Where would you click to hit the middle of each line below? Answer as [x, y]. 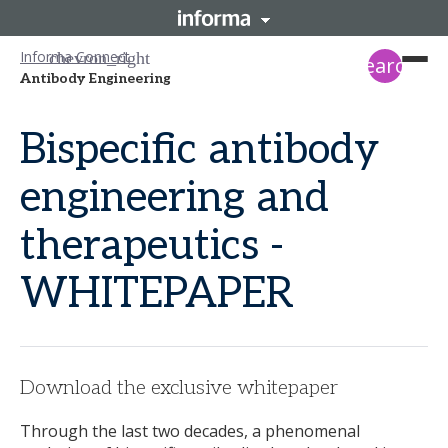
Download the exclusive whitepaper [179, 388]
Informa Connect [75, 56]
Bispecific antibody [199, 150]
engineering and [174, 198]
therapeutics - [152, 246]
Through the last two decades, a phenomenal [190, 431]
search [385, 65]
